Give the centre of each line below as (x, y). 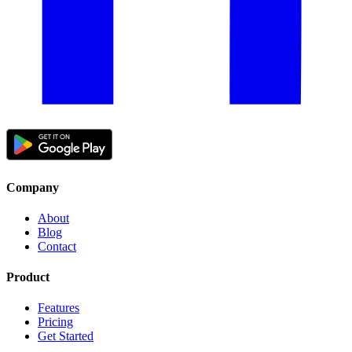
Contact (57, 246)
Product (28, 277)
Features (59, 308)
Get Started (66, 336)
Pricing (55, 322)
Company (33, 187)
